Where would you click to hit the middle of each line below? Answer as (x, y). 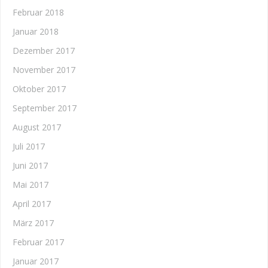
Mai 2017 (31, 185)
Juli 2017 (29, 146)
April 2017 (32, 204)
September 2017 (45, 108)
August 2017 (37, 127)
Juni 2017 (30, 165)
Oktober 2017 (39, 89)
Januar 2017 (36, 261)
